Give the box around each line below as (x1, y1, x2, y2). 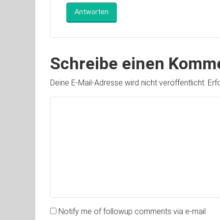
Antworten (75, 8, 109, 16)
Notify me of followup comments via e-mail (58, 207, 206, 216)
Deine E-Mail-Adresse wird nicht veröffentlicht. (50, 78, 206, 87)
